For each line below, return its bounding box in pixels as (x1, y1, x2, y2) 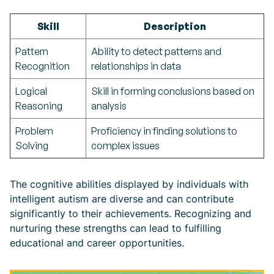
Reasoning (15, 100, 62, 112)
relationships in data (91, 60, 181, 72)
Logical (15, 85, 47, 97)
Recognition (15, 60, 70, 72)
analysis (91, 100, 127, 112)
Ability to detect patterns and (91, 45, 221, 57)
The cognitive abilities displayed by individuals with (10, 178, 248, 190)
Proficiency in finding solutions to (91, 125, 237, 137)
